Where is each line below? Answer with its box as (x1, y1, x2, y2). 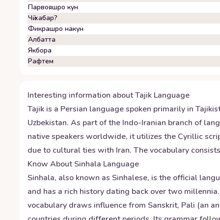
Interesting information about (27, 90, 135, 101)
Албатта (28, 35, 55, 44)
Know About (27, 159, 74, 169)
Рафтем (28, 56, 54, 66)
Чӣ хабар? (28, 13, 57, 23)
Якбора (28, 46, 52, 55)
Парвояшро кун (28, 2, 78, 12)
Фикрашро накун (28, 24, 83, 33)
